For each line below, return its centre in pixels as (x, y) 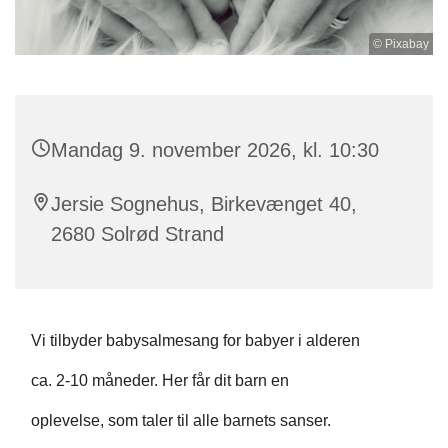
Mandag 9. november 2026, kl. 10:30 (215, 149)
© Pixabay (401, 43)
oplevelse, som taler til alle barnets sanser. (181, 420)
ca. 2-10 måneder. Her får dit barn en (160, 380)
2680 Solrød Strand (137, 233)
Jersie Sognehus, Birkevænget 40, (204, 203)
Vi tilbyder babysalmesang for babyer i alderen (195, 340)
